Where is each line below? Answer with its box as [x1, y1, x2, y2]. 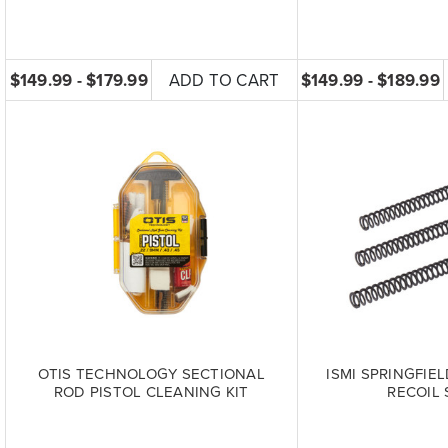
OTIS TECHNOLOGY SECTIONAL [37, 363, 265, 385]
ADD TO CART [168, 67, 280, 91]
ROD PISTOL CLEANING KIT [53, 381, 249, 403]
